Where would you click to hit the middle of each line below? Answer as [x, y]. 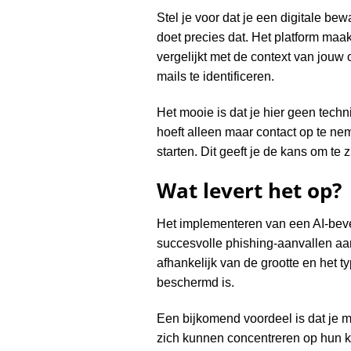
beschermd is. [195, 282]
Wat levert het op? [249, 191]
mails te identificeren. [215, 77]
